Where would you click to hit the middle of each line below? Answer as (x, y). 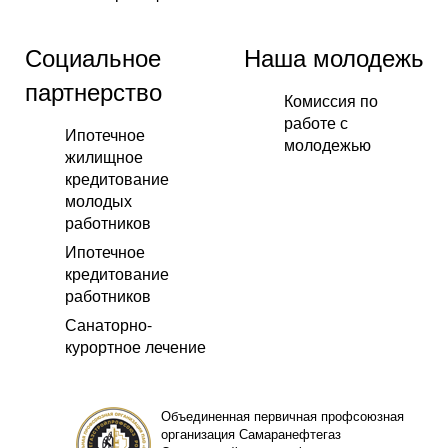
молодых (98, 201)
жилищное (104, 157)
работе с (316, 123)
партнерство (93, 91)
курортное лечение (135, 347)
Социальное (93, 57)
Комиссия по (331, 101)
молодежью (327, 145)
